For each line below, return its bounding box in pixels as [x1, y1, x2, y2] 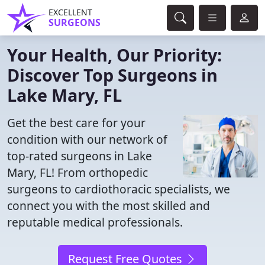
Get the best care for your [7, 115, 146, 131]
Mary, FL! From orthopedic [7, 164, 148, 180]
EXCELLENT [49, 7, 92, 18]
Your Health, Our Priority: [7, 43, 222, 66]
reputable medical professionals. [7, 214, 183, 230]
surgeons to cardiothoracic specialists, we [7, 181, 230, 197]
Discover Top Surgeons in [7, 63, 218, 86]
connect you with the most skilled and [7, 198, 210, 214]
